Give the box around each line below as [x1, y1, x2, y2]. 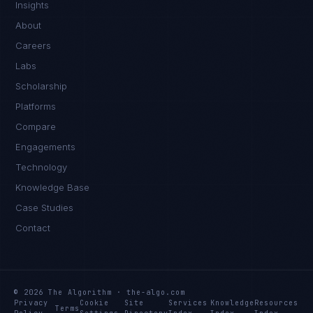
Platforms [15, 101, 57, 112]
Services [168, 298, 208, 307]
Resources [254, 298, 299, 307]
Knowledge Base [15, 182, 90, 193]
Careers [15, 40, 52, 51]
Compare [15, 121, 57, 132]
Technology [15, 161, 68, 173]
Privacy [14, 298, 48, 307]
